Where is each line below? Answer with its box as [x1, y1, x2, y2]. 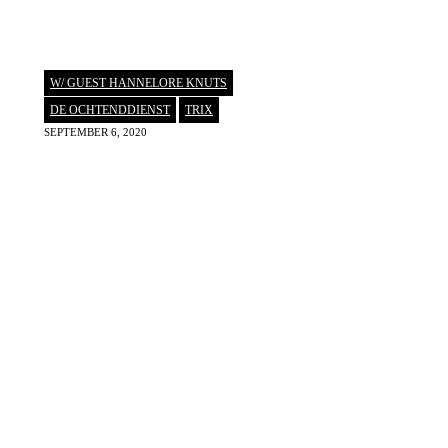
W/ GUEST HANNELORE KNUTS [50, 76, 227, 91]
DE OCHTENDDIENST [50, 103, 170, 118]
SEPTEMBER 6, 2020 [44, 126, 147, 139]
